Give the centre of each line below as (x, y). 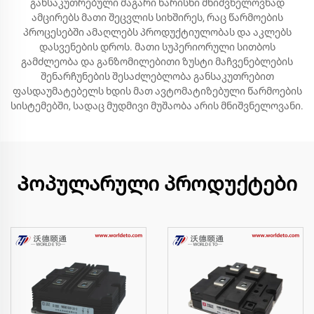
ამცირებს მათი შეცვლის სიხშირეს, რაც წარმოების (157, 18)
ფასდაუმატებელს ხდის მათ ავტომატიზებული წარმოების (157, 91)
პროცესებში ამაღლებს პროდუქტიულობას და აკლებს (157, 32)
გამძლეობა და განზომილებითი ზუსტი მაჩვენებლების (157, 62)
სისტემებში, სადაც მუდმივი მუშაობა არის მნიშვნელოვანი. (157, 106)
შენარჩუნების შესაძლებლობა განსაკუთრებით (157, 76)
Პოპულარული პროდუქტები (157, 184)
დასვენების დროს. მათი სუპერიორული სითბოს (157, 47)
